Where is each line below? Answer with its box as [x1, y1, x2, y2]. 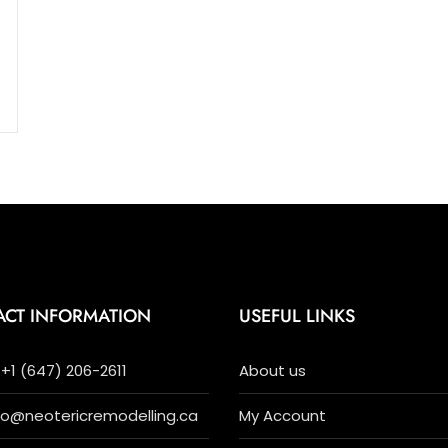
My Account [239, 405, 326, 427]
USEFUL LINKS [239, 303, 355, 330]
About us [239, 360, 306, 382]
